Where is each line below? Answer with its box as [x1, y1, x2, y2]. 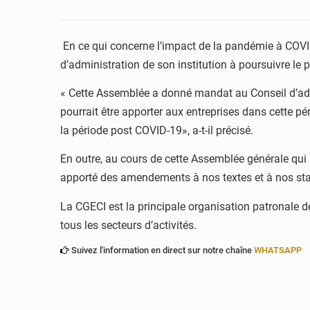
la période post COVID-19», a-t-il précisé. [60, 124, 256, 138]
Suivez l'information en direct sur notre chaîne [69, 245, 254, 256]
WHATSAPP [254, 245, 302, 256]
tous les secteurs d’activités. [60, 218, 197, 232]
